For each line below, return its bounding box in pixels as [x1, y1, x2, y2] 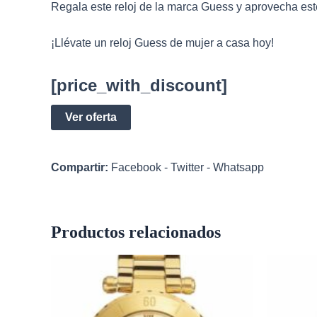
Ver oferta [65, 111, 117, 124]
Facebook [111, 161, 161, 174]
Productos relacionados [51, 223, 221, 242]
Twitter [171, 161, 204, 174]
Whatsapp [213, 161, 264, 174]
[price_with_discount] [51, 76, 227, 96]
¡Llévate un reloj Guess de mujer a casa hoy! [51, 36, 274, 49]
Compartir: [51, 161, 108, 174]
